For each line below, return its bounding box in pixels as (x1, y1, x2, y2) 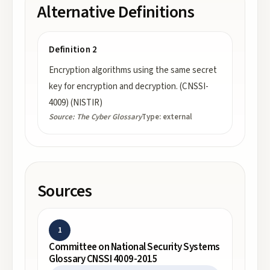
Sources (37, 179, 92, 203)
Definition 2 (49, 43, 98, 56)
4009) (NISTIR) (49, 96, 102, 109)
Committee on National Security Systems (49, 240, 220, 254)
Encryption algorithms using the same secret (49, 64, 217, 77)
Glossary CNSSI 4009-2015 (49, 252, 158, 266)
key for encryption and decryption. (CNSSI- (49, 80, 209, 93)
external (163, 111, 192, 122)
